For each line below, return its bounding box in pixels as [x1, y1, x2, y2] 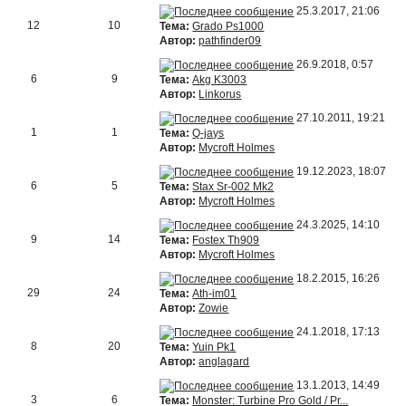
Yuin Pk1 [192, 340, 237, 353]
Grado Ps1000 [192, 19, 265, 33]
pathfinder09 [198, 34, 262, 47]
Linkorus [198, 87, 242, 101]
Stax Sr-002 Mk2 [192, 179, 275, 193]
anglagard [198, 354, 250, 368]
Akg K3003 [192, 72, 247, 86]
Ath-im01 [192, 286, 237, 300]
